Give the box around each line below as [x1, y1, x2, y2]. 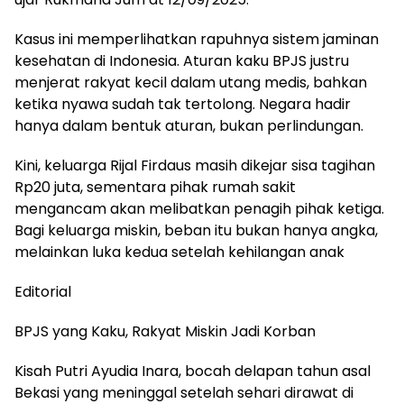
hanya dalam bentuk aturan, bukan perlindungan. [14, 115, 363, 137]
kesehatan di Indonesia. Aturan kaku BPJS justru [14, 50, 349, 72]
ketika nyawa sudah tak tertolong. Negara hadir [14, 94, 351, 115]
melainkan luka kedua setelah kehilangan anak [14, 242, 344, 263]
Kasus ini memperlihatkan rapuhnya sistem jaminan [14, 29, 379, 50]
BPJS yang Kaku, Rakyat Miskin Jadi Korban [14, 321, 316, 343]
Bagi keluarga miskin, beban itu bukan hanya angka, [14, 220, 378, 242]
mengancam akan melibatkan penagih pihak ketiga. [14, 198, 384, 220]
